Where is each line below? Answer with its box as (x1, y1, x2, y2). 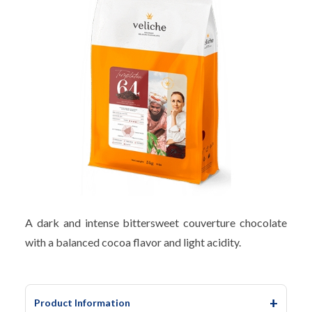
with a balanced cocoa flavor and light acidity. (25, 235, 241, 249)
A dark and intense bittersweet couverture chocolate (25, 216, 287, 230)
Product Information (34, 297, 130, 309)
